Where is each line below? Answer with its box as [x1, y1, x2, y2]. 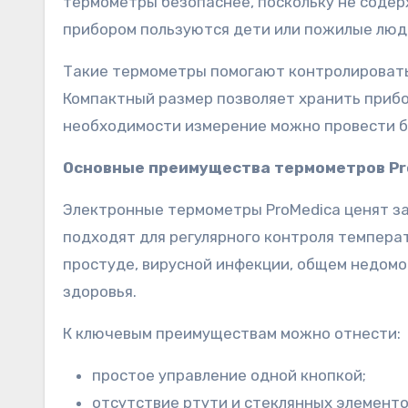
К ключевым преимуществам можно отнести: [63, 323, 401, 342]
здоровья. [63, 281, 137, 301]
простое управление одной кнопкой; [92, 365, 366, 384]
